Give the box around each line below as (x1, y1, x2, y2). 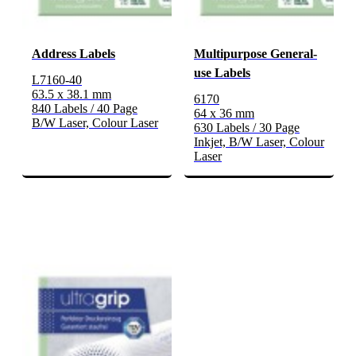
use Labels (194, 66, 250, 80)
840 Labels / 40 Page (32, 102, 137, 116)
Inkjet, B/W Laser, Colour (194, 135, 324, 149)
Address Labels (32, 47, 115, 61)
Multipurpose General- (194, 47, 317, 61)
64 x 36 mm (194, 106, 254, 121)
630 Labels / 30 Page (194, 121, 300, 135)
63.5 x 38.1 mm (32, 87, 111, 102)
